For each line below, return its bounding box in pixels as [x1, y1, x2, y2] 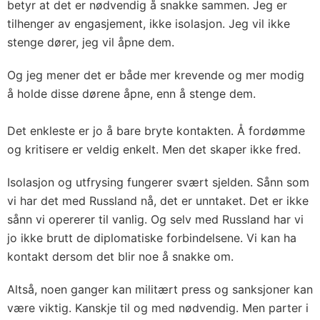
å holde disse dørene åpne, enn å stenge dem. [7, 86, 256, 101]
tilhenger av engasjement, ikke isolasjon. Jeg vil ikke [7, 16, 290, 31]
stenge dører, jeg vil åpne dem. [7, 34, 174, 49]
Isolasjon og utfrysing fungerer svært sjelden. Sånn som [7, 174, 309, 189]
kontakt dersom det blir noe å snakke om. [7, 249, 234, 264]
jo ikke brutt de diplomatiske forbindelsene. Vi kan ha [7, 230, 296, 245]
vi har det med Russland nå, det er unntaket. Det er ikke [7, 193, 309, 208]
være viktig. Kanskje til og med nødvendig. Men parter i [7, 300, 309, 315]
